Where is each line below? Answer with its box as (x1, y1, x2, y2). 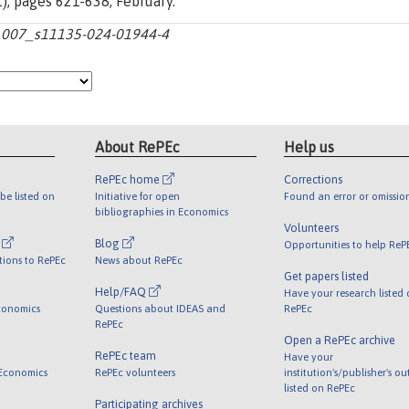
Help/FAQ (95, 284, 150, 299)
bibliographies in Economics (95, 204, 229, 217)
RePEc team (95, 348, 157, 362)
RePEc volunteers (95, 365, 176, 378)
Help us (283, 138, 334, 155)
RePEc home (95, 172, 163, 186)
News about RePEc (95, 253, 184, 266)
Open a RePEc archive (283, 332, 395, 347)
